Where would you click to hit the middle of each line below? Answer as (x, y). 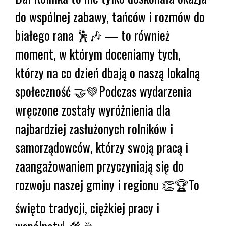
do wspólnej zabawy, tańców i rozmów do (110, 16)
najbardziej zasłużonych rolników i (94, 128)
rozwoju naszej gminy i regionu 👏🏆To (107, 184)
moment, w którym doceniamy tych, (98, 53)
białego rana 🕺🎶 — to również (93, 35)
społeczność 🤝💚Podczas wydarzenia (103, 91)
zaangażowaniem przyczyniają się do (99, 165)
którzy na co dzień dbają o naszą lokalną (107, 72)
